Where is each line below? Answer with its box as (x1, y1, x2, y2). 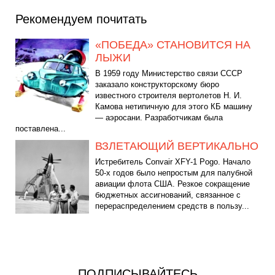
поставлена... (15, 123, 66, 133)
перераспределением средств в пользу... (95, 201, 249, 211)
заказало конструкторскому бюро (95, 79, 219, 89)
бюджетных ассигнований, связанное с (95, 190, 241, 199)
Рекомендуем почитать (15, 12, 147, 26)
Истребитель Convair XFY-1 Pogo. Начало (95, 157, 250, 166)
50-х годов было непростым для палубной (95, 168, 252, 177)
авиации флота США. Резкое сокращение (95, 179, 250, 188)
